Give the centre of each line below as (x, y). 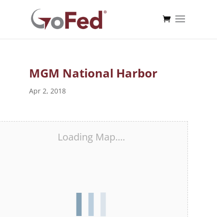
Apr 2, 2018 (47, 91)
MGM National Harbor (93, 73)
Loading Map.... (91, 137)
